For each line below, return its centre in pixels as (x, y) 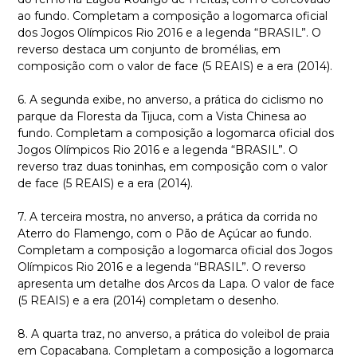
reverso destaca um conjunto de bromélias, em (149, 49)
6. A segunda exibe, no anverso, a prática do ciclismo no (171, 100)
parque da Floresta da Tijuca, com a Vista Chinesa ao (162, 116)
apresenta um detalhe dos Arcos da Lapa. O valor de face (176, 284)
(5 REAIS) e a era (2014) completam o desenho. (148, 300)
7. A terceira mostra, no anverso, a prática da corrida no (168, 217)
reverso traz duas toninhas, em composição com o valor (173, 167)
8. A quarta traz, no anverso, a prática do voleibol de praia (174, 334)
